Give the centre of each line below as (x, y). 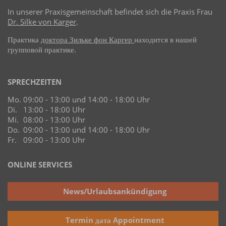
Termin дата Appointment (115, 220)
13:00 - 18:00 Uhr (54, 109)
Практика (24, 39)
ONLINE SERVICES (40, 164)
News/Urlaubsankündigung (115, 191)
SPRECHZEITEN (35, 81)
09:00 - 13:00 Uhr (54, 139)
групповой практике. (42, 49)
